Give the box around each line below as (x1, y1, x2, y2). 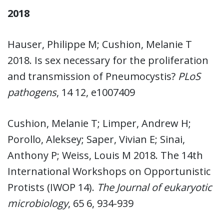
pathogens (7, 85, 56, 99)
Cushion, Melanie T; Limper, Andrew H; (7, 116, 191, 130)
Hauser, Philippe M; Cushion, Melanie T (7, 37, 192, 51)
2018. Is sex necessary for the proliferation (7, 53, 208, 67)
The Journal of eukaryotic (97, 180, 212, 194)
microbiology (7, 196, 68, 210)
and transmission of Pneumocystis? (7, 69, 178, 83)
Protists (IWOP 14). (7, 180, 97, 194)
